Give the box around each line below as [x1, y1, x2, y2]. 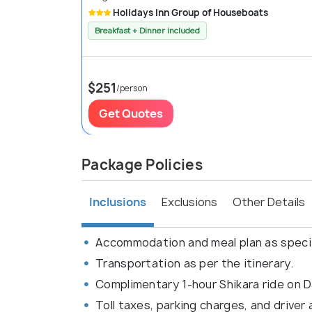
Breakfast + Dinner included [95, 25, 200, 36]
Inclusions [89, 194, 146, 210]
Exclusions [162, 194, 217, 210]
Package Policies [81, 155, 203, 175]
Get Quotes [99, 106, 163, 122]
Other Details [233, 194, 305, 210]
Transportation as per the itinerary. [95, 256, 293, 272]
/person [116, 82, 148, 95]
